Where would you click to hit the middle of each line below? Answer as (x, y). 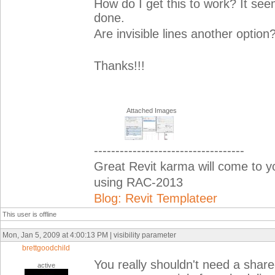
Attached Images (152, 110)
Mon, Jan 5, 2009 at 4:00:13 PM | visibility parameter (89, 235)
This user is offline (29, 214)
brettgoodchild (46, 248)
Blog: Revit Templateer (156, 198)
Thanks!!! (119, 66)
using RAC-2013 (138, 182)
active (46, 265)
